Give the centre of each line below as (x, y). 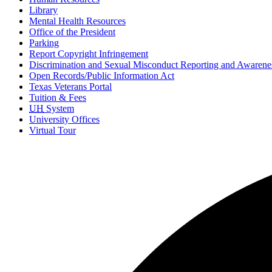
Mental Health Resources (77, 21)
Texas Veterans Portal (70, 87)
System (59, 109)
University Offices (64, 120)
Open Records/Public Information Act (102, 76)
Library (43, 10)
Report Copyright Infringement (89, 54)
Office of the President (72, 32)
